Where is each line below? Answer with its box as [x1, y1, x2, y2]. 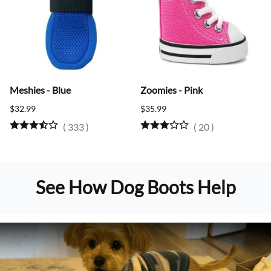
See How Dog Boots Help [35, 175, 236, 198]
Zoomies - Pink [140, 84, 203, 96]
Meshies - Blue [10, 84, 71, 96]
